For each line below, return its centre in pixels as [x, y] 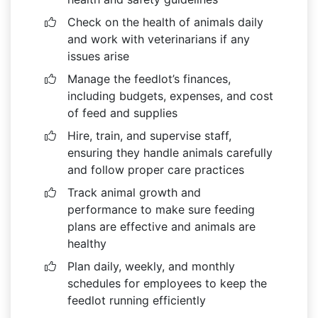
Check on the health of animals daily [165, 22]
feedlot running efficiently [137, 300]
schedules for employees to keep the [167, 283]
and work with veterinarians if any [159, 39]
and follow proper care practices [156, 169]
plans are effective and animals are [161, 226]
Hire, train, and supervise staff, [149, 135]
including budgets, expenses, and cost [170, 95]
